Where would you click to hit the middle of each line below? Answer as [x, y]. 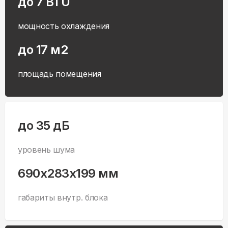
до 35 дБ [44, 126]
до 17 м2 [43, 50]
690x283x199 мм [68, 174]
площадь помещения [60, 74]
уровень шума [47, 150]
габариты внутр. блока [63, 198]
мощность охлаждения [64, 26]
